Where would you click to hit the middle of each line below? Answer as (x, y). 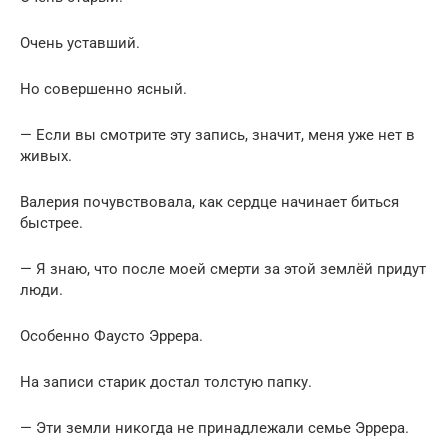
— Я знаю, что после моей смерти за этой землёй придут (223, 268)
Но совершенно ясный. (103, 88)
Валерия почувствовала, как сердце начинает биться (209, 201)
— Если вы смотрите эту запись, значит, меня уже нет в (217, 134)
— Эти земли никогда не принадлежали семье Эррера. (214, 427)
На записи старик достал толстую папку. (166, 381)
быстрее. (51, 222)
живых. (46, 155)
